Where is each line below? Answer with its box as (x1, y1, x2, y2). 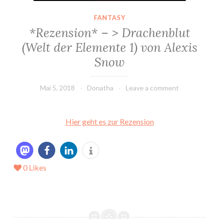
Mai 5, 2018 (40, 84, 75, 92)
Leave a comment (126, 84, 179, 92)
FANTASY (93, 13, 126, 22)
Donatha (87, 84, 113, 92)
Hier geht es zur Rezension (65, 117, 154, 127)
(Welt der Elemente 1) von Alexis (22, 40, 197, 56)
